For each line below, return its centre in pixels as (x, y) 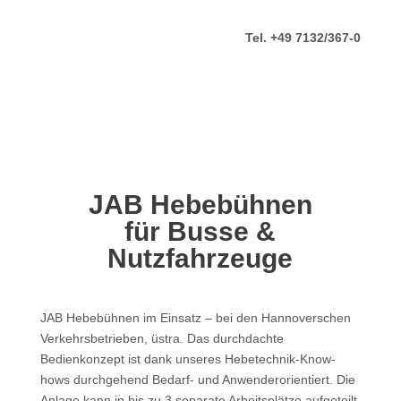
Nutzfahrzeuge (200, 258)
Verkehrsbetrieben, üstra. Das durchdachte (162, 338)
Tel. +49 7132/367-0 (303, 38)
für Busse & (200, 231)
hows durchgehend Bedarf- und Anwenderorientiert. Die (197, 380)
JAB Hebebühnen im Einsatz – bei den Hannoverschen (195, 318)
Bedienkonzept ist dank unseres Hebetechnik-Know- (188, 359)
